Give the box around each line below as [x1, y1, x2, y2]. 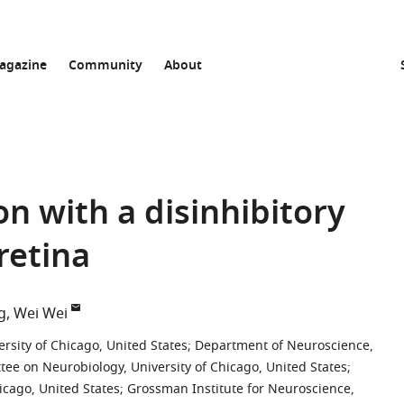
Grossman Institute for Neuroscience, [127, 380, 354, 399]
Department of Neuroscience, [195, 336, 373, 355]
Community [69, 56, 142, 77]
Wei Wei [14, 303, 68, 325]
